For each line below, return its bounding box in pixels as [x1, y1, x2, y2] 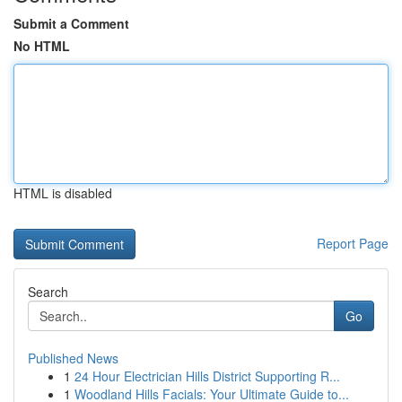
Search [28, 283, 68, 301]
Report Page [317, 234, 389, 252]
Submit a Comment [13, 14, 129, 32]
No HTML [13, 37, 70, 55]
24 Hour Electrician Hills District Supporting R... [74, 367, 340, 385]
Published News [28, 349, 118, 367]
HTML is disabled [13, 184, 112, 202]
